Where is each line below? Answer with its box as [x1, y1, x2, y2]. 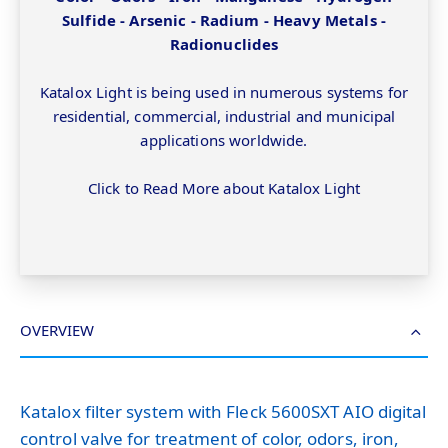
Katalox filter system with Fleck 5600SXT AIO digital [20, 399, 427, 423]
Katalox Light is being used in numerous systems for [39, 82, 409, 103]
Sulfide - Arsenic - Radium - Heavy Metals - [61, 10, 387, 31]
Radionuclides [169, 34, 279, 55]
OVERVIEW [20, 319, 94, 340]
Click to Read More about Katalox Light [87, 178, 361, 199]
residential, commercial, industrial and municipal [52, 106, 396, 127]
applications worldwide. [140, 130, 308, 151]
